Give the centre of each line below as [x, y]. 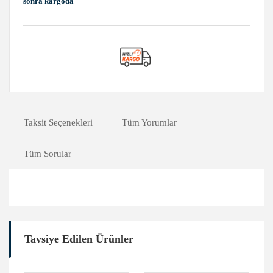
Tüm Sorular [48, 153]
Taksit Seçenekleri [58, 122]
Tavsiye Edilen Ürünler [79, 239]
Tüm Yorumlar [149, 122]
